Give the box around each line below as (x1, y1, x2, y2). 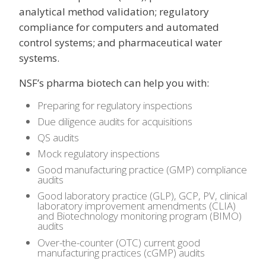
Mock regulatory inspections (37, 147, 160, 161)
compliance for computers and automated (19, 20, 219, 34)
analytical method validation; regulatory (19, 4, 209, 18)
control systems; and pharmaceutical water (19, 35, 222, 49)
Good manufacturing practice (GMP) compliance (37, 163, 247, 177)
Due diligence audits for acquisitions (37, 114, 192, 128)
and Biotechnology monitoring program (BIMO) (37, 209, 242, 223)
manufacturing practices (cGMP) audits (37, 245, 205, 259)
